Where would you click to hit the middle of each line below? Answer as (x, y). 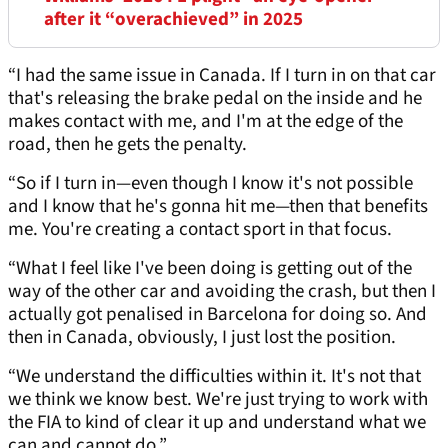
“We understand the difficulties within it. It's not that (214, 377)
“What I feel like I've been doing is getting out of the (210, 269)
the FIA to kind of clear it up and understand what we (217, 423)
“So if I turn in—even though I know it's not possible (210, 184)
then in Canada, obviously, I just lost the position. (202, 338)
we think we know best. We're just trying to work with (218, 400)
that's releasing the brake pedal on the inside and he (215, 99)
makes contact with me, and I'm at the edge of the (205, 122)
